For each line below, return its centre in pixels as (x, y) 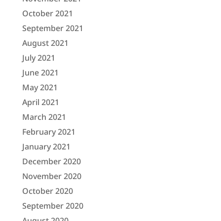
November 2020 (52, 176)
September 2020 (53, 205)
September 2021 (53, 28)
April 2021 (40, 102)
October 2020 (47, 191)
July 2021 (38, 57)
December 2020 (51, 161)
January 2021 (46, 146)
